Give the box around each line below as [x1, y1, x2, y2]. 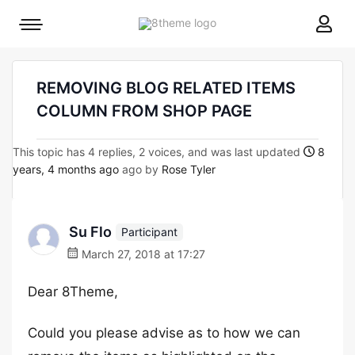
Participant [121, 224, 177, 239]
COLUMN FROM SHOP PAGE [36, 101, 252, 120]
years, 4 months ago [13, 162, 119, 176]
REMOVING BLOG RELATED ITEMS [36, 78, 296, 97]
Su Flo [69, 223, 112, 240]
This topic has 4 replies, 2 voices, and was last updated [13, 145, 303, 158]
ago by [119, 162, 162, 176]
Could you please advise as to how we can [28, 325, 300, 341]
